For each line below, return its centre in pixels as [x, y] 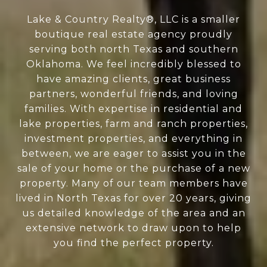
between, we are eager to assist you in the [133, 154]
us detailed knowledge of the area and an [133, 213]
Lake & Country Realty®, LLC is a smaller [133, 20]
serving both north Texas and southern [133, 49]
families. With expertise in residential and [133, 109]
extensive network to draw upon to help [133, 228]
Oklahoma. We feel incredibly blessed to [133, 64]
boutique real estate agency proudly [133, 35]
